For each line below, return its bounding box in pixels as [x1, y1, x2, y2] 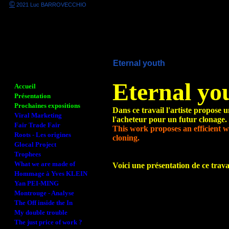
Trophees [14, 150, 41, 158]
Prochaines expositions [14, 102, 80, 109]
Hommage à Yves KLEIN [14, 170, 87, 177]
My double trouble [14, 209, 67, 216]
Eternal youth [113, 59, 165, 67]
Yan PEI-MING [14, 179, 59, 187]
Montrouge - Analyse [14, 189, 74, 197]
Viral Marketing [14, 111, 62, 119]
